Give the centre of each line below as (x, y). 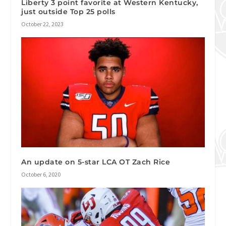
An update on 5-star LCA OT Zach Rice (96, 162)
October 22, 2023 (43, 24)
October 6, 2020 (41, 175)
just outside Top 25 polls (68, 12)
